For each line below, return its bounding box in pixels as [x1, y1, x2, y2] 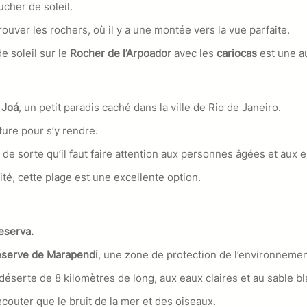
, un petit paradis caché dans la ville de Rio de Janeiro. [19, 100, 281, 114]
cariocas [214, 47, 260, 60]
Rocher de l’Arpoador [67, 47, 174, 60]
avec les [174, 47, 214, 60]
